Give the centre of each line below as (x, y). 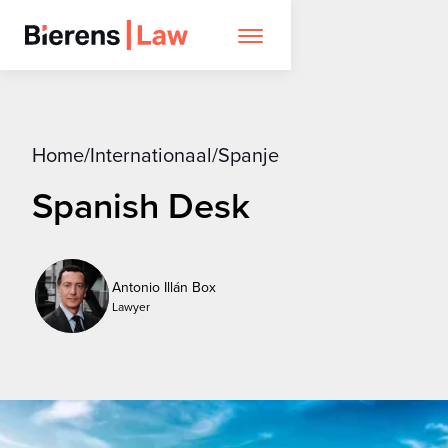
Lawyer (131, 306)
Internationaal (151, 154)
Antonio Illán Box (164, 286)
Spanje (248, 154)
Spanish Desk (141, 205)
